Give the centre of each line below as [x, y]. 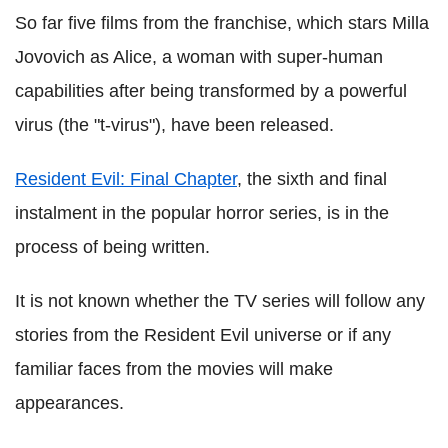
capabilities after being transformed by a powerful [211, 91]
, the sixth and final [312, 179]
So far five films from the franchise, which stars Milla [222, 23]
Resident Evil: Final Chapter [126, 179]
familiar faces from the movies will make [174, 369]
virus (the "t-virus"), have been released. [174, 125]
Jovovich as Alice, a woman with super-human [199, 57]
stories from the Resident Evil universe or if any [203, 335]
